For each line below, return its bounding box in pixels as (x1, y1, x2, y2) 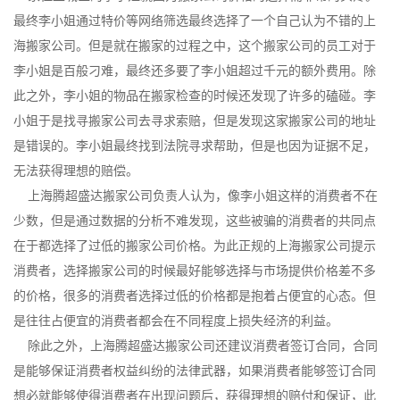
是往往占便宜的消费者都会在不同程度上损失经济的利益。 (13, 314, 338, 329)
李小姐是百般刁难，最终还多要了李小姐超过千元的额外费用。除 (13, 64, 376, 79)
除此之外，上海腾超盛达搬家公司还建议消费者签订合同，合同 (13, 339, 378, 354)
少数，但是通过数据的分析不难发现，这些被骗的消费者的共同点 (13, 214, 376, 229)
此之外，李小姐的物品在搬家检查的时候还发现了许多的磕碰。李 (13, 89, 376, 104)
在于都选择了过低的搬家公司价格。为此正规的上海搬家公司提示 (13, 239, 376, 254)
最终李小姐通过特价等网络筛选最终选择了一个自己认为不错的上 (13, 14, 376, 29)
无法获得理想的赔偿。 (13, 164, 138, 179)
